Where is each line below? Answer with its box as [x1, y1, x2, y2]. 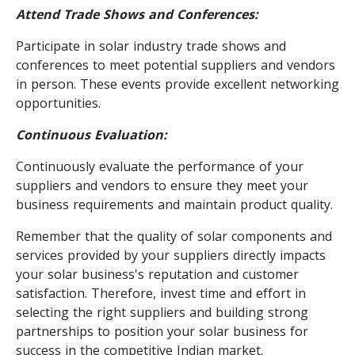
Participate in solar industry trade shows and [16, 36, 286, 55]
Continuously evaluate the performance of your [16, 157, 303, 175]
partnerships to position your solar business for [16, 322, 308, 340]
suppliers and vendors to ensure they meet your [16, 176, 308, 194]
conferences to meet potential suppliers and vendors [16, 55, 335, 74]
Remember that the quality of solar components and [16, 227, 332, 245]
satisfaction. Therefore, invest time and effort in [16, 284, 306, 302]
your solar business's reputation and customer [16, 265, 299, 283]
